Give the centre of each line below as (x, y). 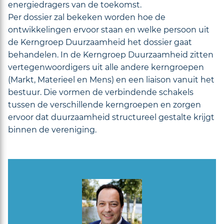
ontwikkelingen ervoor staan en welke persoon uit (109, 29)
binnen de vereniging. (52, 129)
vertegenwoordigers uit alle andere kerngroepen (106, 67)
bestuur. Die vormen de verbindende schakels (101, 92)
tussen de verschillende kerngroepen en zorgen (104, 104)
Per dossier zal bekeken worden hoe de (87, 17)
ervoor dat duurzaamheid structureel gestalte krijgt (111, 117)
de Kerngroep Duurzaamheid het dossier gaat (100, 42)
